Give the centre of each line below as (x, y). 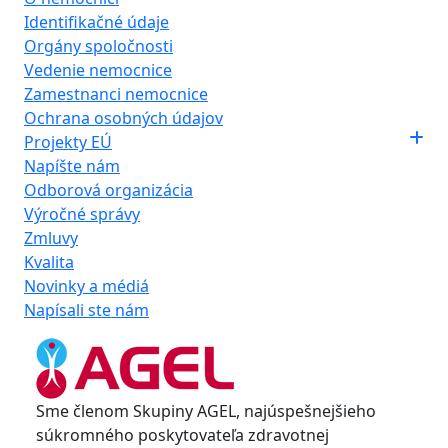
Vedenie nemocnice (98, 70)
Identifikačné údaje (96, 22)
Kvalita (49, 262)
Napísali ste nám (86, 310)
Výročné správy (82, 214)
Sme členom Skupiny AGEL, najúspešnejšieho (206, 411)
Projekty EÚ (68, 142)
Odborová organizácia (108, 190)
